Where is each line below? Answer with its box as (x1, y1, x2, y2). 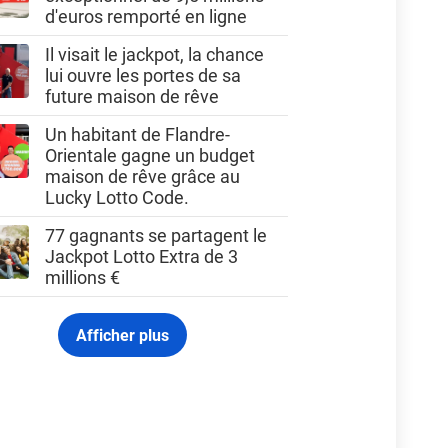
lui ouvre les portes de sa (45, 62, 242, 87)
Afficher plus (76, 323, 170, 345)
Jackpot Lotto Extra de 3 (45, 243, 239, 268)
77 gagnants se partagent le (45, 222, 268, 247)
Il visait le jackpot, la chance (45, 41, 265, 66)
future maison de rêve (45, 83, 220, 108)
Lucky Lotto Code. (45, 184, 190, 209)
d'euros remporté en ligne (45, 3, 248, 28)
